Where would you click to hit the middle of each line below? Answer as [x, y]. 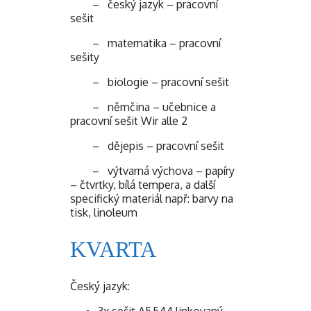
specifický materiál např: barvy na [152, 198]
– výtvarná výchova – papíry [152, 170]
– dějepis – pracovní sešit [147, 145]
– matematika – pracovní [145, 43]
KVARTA [113, 249]
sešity [85, 57]
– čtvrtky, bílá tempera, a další [143, 184]
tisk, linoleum [104, 212]
